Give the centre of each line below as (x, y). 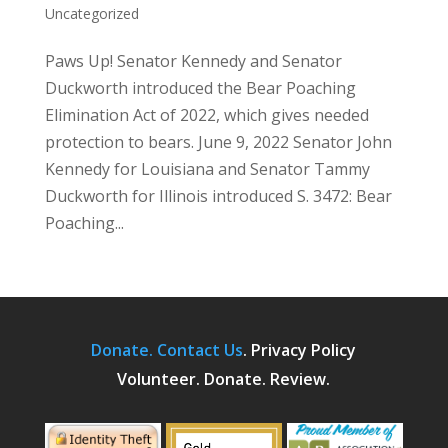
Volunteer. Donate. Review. (224, 378)
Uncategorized (91, 13)
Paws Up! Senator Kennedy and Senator (193, 60)
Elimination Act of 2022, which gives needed (206, 114)
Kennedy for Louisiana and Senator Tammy (207, 168)
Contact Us (200, 349)
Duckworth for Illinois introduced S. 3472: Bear (218, 195)
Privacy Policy (304, 349)
